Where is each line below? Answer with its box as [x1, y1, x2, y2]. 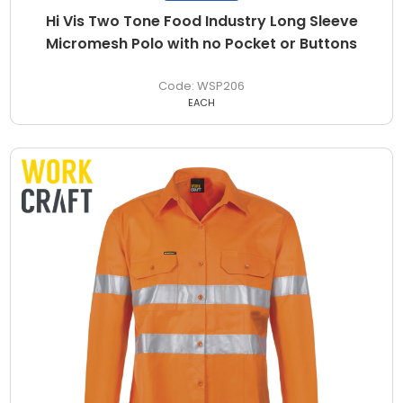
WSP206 [197, 76, 245, 94]
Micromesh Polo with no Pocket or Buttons [46, 32, 357, 54]
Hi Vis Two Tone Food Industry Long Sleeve [45, 10, 358, 31]
